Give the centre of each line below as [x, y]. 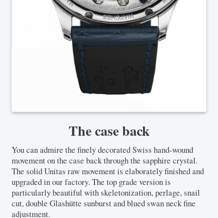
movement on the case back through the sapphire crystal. [105, 160]
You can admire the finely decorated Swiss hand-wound [102, 149]
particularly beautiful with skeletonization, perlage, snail [106, 192]
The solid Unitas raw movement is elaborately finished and [108, 171]
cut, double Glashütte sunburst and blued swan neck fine [104, 203]
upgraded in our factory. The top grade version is [91, 182]
